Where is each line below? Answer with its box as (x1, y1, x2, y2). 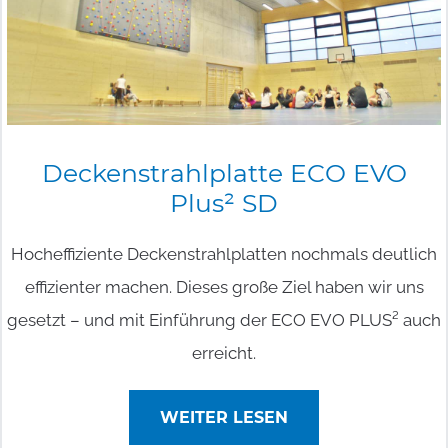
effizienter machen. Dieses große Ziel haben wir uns (24, 277, 424, 298)
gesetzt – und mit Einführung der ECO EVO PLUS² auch (7, 310, 441, 331)
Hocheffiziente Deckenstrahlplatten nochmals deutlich (11, 244, 437, 265)
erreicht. (192, 343, 256, 364)
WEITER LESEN (160, 408, 288, 428)
